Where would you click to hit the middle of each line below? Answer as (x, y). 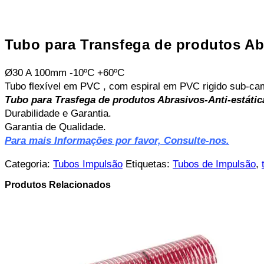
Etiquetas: (149, 164)
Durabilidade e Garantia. (58, 113)
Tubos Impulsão (88, 164)
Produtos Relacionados (58, 185)
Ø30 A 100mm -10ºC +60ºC (65, 72)
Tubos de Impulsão (214, 164)
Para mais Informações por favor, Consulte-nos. (117, 140)
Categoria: (29, 164)
